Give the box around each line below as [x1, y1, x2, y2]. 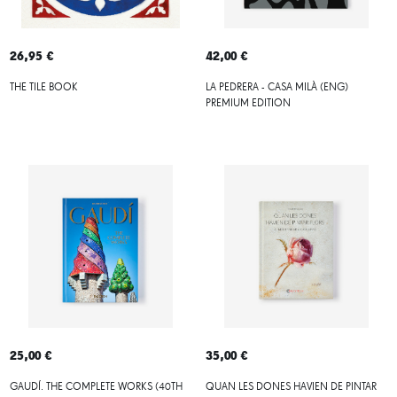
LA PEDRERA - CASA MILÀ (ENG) [205, 82, 348, 93]
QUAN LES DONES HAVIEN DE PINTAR [205, 381, 377, 393]
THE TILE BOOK [9, 82, 78, 93]
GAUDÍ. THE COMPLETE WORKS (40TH [9, 381, 183, 393]
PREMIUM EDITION [205, 97, 291, 109]
